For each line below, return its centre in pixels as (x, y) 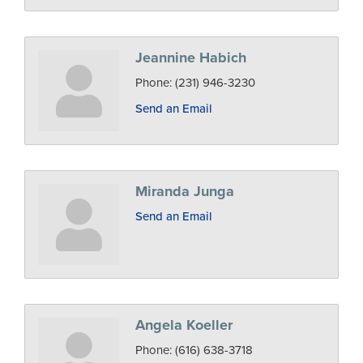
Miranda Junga (185, 192)
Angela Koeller (184, 325)
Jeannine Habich (191, 58)
